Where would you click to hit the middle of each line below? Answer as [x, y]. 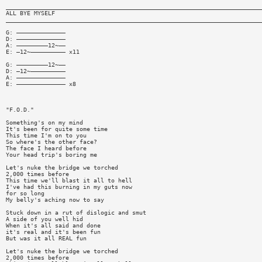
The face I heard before [46, 148]
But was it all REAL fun [46, 238]
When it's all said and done [53, 225]
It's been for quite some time [56, 129]
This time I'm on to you [46, 135]
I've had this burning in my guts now [69, 187]
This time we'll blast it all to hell [69, 180]
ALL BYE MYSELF [30, 13]
